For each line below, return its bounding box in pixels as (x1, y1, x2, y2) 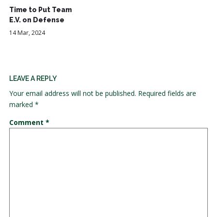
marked (9, 99, 35, 109)
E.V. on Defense (9, 16, 64, 24)
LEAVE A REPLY (9, 74, 57, 82)
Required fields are (138, 88, 196, 98)
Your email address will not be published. (9, 88, 136, 98)
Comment (9, 117, 46, 127)
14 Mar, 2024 (9, 29, 45, 37)
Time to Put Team (9, 6, 72, 14)
